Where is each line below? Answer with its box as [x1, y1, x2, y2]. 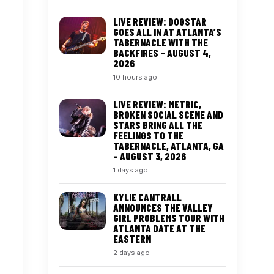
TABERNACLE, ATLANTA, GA [113, 139, 224, 152]
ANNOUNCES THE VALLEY [113, 201, 213, 213]
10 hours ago [113, 73, 157, 81]
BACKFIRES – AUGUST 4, [113, 46, 211, 59]
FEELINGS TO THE [113, 129, 183, 141]
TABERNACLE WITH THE [113, 36, 208, 48]
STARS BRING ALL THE [113, 119, 202, 131]
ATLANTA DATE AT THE [113, 222, 206, 234]
